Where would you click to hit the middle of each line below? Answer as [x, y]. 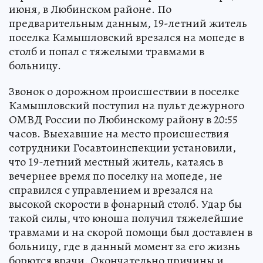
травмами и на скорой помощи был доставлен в [131, 232]
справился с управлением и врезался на [111, 190]
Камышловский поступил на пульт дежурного [127, 105]
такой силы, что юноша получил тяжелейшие [126, 218]
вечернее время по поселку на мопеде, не [116, 176]
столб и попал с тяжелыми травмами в [107, 51]
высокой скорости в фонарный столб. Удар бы [125, 204]
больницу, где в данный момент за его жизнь [124, 246]
